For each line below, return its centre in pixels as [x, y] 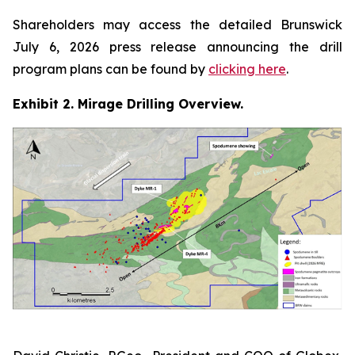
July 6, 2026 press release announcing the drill [177, 47]
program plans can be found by [111, 69]
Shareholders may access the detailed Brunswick [177, 25]
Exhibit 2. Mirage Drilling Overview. [128, 104]
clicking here [247, 69]
